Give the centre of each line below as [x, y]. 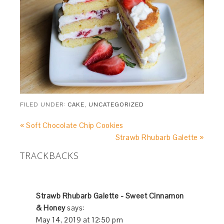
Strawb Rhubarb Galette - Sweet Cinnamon [110, 195]
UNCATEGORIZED [116, 104]
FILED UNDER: [44, 104]
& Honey [51, 207]
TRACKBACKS [50, 155]
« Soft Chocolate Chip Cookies [72, 125]
